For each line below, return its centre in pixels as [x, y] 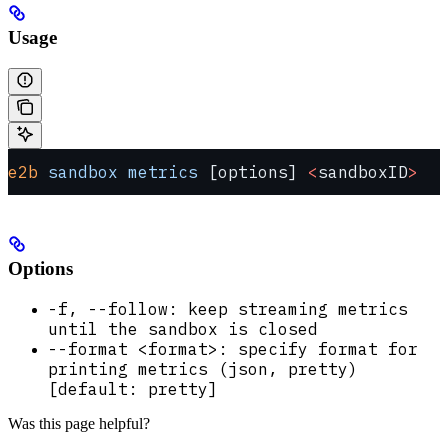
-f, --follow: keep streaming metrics [228, 308]
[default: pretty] [133, 388]
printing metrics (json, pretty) [203, 368]
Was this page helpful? [79, 423]
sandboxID [363, 171]
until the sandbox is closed [183, 328]
